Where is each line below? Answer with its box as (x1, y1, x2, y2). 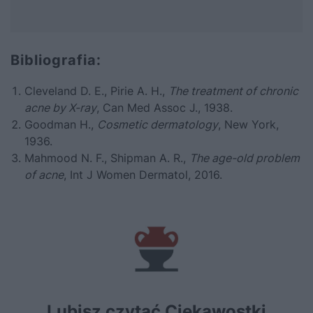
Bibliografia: (10, 51, 101, 68)
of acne (24, 167, 64, 182)
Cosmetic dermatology (97, 117, 218, 131)
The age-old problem (189, 150, 300, 165)
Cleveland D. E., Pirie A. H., (24, 83, 168, 98)
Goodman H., (24, 117, 97, 131)
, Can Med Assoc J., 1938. (96, 100, 233, 115)
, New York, (218, 117, 279, 131)
